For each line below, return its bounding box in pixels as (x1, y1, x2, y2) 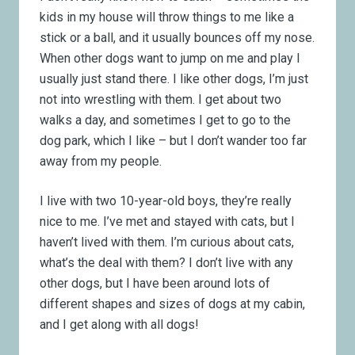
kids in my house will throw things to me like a (40, 9, 295, 25)
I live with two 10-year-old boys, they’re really (40, 193, 292, 208)
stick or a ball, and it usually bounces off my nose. (40, 29, 315, 45)
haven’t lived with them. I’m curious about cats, (40, 234, 295, 250)
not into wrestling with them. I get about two (40, 91, 282, 107)
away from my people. (40, 153, 166, 169)
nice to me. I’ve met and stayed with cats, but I (40, 213, 296, 229)
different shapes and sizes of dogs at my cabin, (40, 296, 306, 311)
